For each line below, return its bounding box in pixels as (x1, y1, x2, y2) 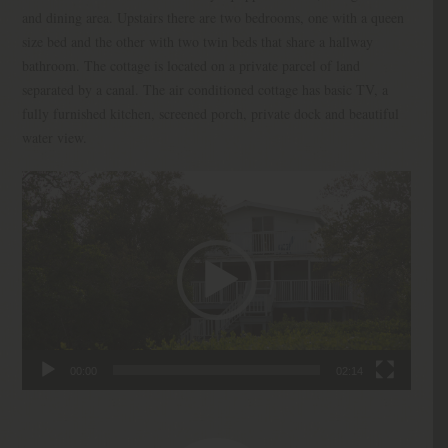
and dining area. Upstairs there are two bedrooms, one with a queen (21, 7, 404, 27)
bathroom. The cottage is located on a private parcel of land (21, 55, 360, 75)
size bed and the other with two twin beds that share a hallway (21, 31, 373, 51)
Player (20, 180, 57, 200)
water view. (21, 127, 87, 147)
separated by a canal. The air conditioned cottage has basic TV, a (21, 79, 388, 99)
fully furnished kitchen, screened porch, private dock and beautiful (21, 103, 399, 123)
